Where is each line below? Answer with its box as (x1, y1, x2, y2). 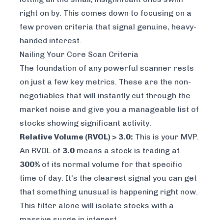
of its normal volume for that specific (40, 160, 182, 169)
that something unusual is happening (20, 187, 160, 197)
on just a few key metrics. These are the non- (20, 77, 191, 87)
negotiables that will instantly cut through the (20, 91, 191, 101)
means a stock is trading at (75, 146, 180, 156)
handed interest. (20, 36, 82, 46)
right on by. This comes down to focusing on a (20, 8, 192, 18)
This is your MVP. (133, 132, 199, 142)
